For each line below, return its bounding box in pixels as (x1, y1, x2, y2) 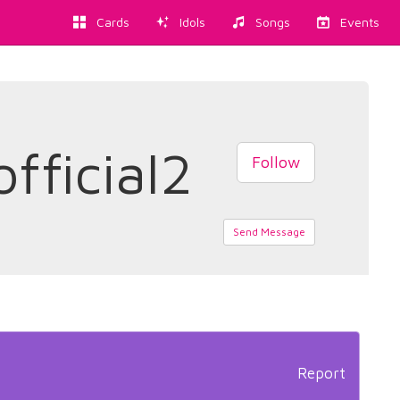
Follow (251, 153, 300, 171)
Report (297, 364, 346, 382)
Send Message (232, 225, 305, 238)
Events (329, 14, 379, 29)
